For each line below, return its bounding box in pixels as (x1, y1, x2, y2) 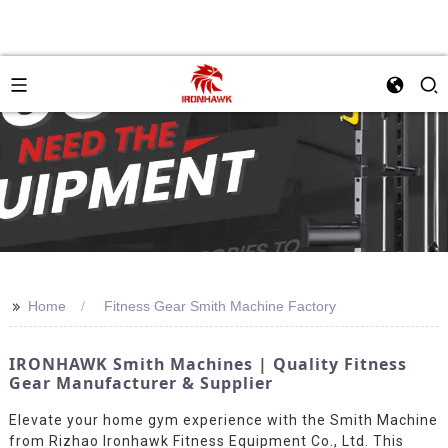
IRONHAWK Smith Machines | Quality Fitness (8, 353, 407, 375)
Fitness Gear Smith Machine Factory (103, 298, 336, 314)
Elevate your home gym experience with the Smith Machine (8, 411, 438, 428)
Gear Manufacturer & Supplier (8, 372, 273, 394)
